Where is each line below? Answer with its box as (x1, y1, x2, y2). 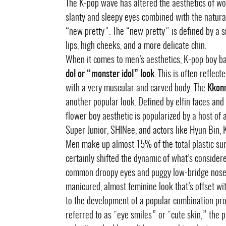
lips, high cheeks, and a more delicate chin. (65, 41, 206, 51)
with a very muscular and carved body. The (65, 84, 207, 93)
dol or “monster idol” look (65, 70, 154, 79)
